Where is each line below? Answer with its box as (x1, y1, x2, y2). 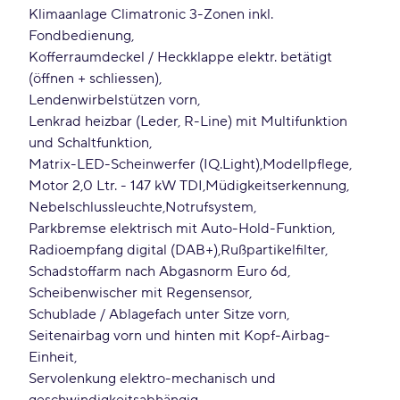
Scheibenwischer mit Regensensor (29, 284, 249, 302)
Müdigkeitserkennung (205, 177, 346, 195)
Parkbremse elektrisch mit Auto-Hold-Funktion (29, 220, 332, 237)
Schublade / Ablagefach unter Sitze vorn (29, 305, 287, 323)
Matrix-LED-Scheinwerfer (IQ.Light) (29, 155, 260, 173)
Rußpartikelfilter (221, 241, 325, 259)
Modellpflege (262, 155, 349, 173)
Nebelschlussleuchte (29, 198, 162, 216)
